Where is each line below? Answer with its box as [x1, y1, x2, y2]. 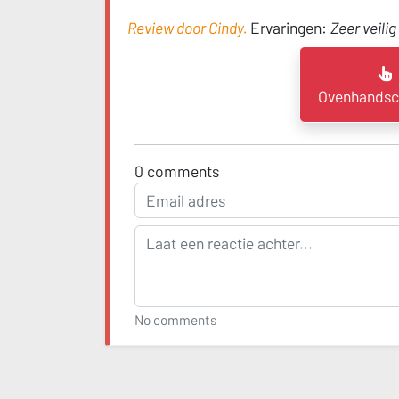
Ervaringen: [250, 17, 330, 37]
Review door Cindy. [127, 17, 250, 37]
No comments [134, 311, 216, 328]
